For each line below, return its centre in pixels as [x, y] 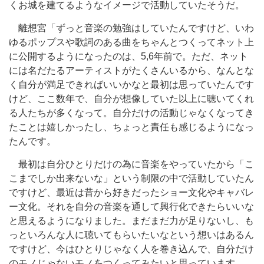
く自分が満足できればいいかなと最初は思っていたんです [131, 85]
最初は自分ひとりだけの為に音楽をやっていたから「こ [131, 164]
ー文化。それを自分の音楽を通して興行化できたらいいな [131, 207]
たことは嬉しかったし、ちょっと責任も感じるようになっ [131, 127]
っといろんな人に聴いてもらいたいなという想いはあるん [131, 235]
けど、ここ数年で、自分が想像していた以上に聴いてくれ [131, 99]
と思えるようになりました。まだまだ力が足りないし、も [131, 221]
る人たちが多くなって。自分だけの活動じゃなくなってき [131, 113]
